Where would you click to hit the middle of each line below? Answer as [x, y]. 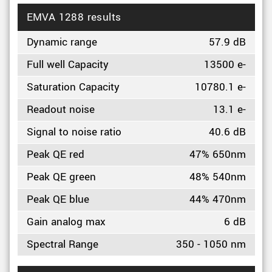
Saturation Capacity [73, 87]
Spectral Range [62, 244]
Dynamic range [62, 42]
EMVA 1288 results [74, 17]
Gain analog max [66, 222]
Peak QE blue [58, 199]
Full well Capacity [67, 65]
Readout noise [60, 110]
